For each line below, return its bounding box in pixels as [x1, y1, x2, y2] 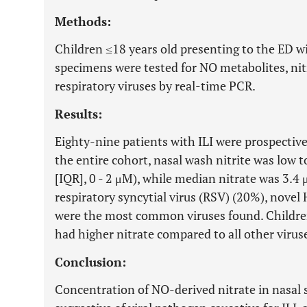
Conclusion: [55, 254, 126, 270]
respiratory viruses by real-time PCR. [55, 77, 256, 94]
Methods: [55, 13, 111, 29]
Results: [55, 106, 102, 122]
